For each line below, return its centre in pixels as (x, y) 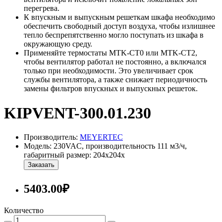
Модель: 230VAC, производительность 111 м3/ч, (105, 146)
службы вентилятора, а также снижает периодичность (115, 80)
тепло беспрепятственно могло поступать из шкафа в (114, 35)
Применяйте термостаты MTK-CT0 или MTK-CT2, (111, 53)
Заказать (41, 165)
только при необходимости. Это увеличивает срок (109, 71)
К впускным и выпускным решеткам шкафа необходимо (119, 17)
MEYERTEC (101, 137)
